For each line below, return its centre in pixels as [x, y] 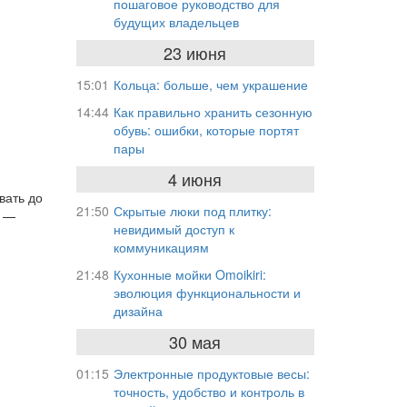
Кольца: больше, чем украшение [210, 84]
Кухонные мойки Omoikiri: [189, 274]
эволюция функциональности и [207, 293]
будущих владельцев [176, 22]
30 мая [195, 342]
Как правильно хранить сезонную [213, 112]
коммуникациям [161, 247]
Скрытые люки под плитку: [192, 211]
